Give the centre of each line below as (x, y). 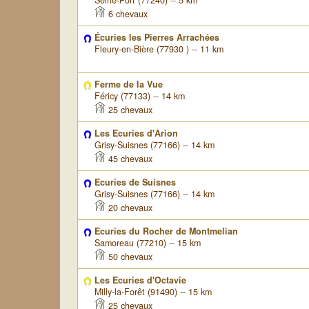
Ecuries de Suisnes (135, 182)
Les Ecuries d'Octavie (140, 280)
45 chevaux (129, 159)
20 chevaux (129, 208)
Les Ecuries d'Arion (136, 133)
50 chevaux (129, 257)
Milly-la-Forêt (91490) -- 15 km (153, 292)
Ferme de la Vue (128, 84)
